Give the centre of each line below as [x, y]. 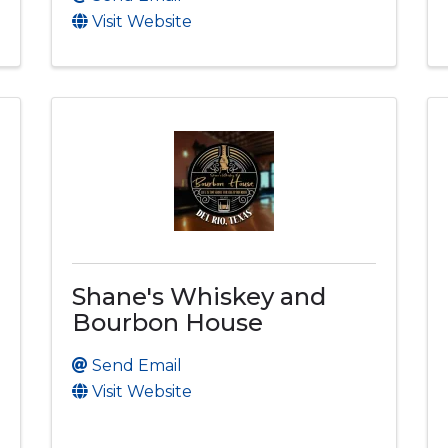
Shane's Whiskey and [198, 296]
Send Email [136, 365]
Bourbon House [167, 322]
